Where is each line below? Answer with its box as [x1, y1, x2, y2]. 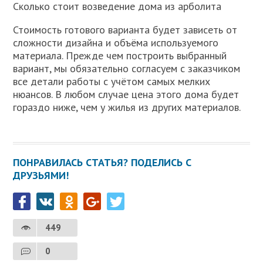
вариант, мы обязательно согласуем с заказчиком [13, 62, 241, 76]
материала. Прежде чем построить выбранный [13, 49, 227, 63]
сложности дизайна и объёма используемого [13, 36, 219, 50]
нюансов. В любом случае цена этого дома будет [13, 87, 240, 102]
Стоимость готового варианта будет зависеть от [13, 23, 238, 37]
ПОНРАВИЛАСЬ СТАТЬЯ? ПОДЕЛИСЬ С [13, 156, 192, 170]
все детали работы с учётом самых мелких [13, 75, 211, 89]
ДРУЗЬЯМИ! [13, 168, 69, 183]
